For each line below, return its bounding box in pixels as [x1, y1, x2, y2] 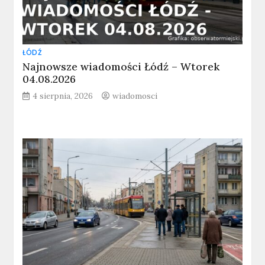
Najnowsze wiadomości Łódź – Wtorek [22, 60, 220, 74]
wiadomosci [112, 91, 158, 102]
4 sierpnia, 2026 [33, 91, 93, 102]
